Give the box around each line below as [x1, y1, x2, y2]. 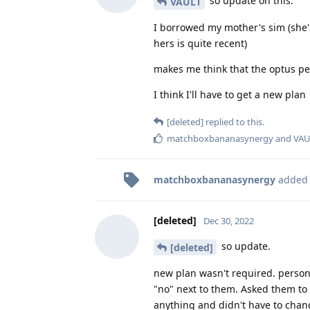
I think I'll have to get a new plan [154, 88, 306, 102]
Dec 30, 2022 [203, 215, 254, 228]
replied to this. [203, 116, 264, 129]
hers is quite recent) [154, 37, 247, 51]
